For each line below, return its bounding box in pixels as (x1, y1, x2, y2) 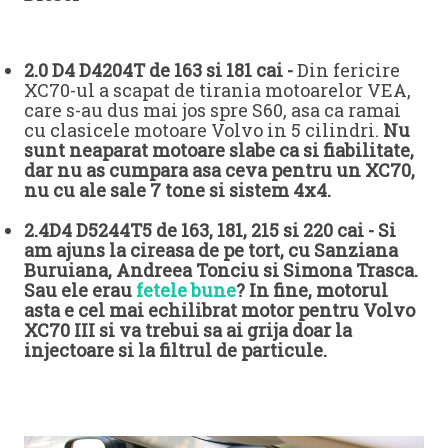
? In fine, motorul (236, 278, 388, 303)
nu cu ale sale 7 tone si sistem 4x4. (24, 178, 331, 203)
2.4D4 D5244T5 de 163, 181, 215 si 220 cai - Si (24, 218, 396, 243)
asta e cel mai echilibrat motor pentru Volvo (24, 298, 415, 323)
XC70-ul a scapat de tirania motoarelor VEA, (24, 78, 411, 103)
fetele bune (136, 278, 236, 303)
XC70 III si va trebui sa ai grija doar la (24, 318, 352, 343)
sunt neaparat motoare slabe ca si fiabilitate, (24, 138, 414, 163)
